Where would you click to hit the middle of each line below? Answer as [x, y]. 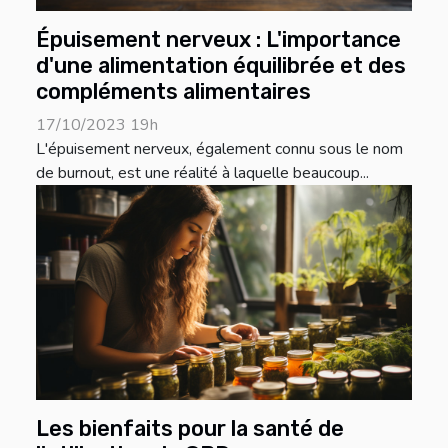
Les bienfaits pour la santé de [190, 428]
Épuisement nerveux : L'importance [218, 39]
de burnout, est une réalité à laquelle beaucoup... [202, 172]
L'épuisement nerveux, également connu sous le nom [219, 148]
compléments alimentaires [173, 91]
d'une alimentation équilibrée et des [221, 65]
